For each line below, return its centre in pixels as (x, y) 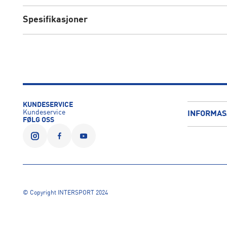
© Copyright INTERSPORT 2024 (65, 193)
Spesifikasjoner (55, 20)
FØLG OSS (38, 120)
